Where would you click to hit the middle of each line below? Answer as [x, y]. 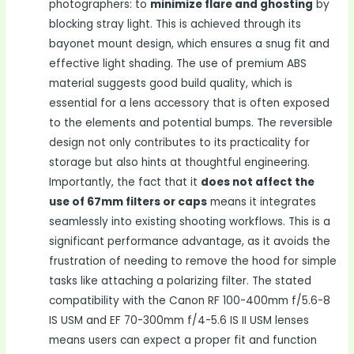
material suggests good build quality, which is [171, 83]
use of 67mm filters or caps [128, 201]
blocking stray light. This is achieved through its [175, 24]
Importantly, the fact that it [125, 182]
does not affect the [258, 182]
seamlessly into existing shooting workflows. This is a [190, 221]
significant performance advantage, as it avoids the [190, 241]
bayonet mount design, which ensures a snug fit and [190, 43]
